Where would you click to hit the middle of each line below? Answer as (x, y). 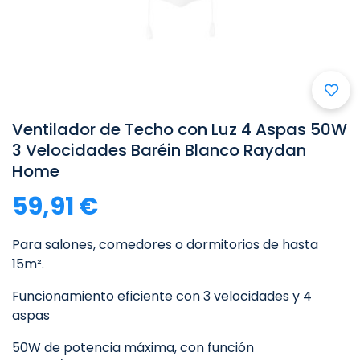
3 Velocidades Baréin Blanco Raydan (159, 150)
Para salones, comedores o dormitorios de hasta (165, 245)
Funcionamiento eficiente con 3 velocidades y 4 (162, 296)
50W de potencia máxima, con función (133, 348)
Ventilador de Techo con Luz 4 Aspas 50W (180, 129)
